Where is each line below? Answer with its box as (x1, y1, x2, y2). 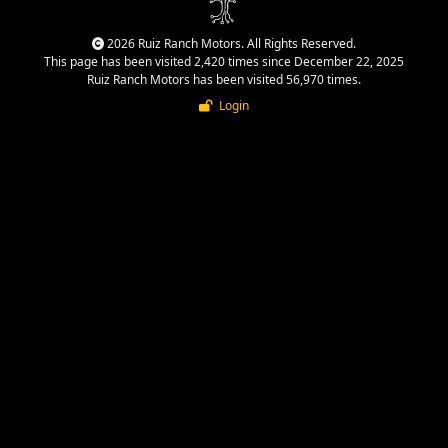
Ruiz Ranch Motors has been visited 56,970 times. (87, 70, 361, 88)
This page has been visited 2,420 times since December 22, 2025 (44, 52, 404, 70)
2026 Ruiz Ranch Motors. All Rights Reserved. (104, 34, 356, 52)
